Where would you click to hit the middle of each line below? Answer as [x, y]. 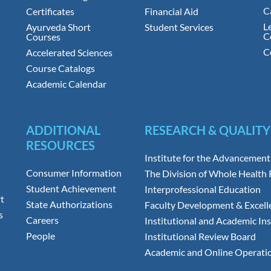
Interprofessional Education [203, 189]
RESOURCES [60, 145]
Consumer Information [74, 173]
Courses [43, 37]
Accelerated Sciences [69, 53]
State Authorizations [69, 204]
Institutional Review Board [201, 237]
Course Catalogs [60, 68]
